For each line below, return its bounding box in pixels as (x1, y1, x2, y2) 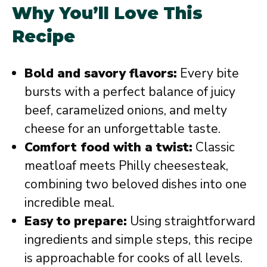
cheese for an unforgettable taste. (24, 120, 221, 137)
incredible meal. (24, 194, 114, 211)
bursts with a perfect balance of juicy (24, 83, 235, 100)
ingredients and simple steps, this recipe (24, 231, 253, 248)
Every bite (177, 65, 239, 82)
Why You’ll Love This (12, 3, 203, 23)
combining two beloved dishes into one (24, 176, 247, 193)
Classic (193, 139, 235, 156)
